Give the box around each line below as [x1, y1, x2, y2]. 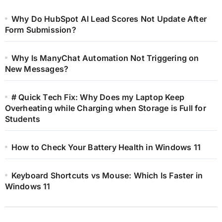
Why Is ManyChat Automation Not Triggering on [11, 53, 199, 63]
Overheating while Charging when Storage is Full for [4, 103, 206, 113]
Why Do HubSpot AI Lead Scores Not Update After [11, 13, 207, 24]
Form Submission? [4, 24, 76, 35]
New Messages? [4, 63, 69, 74]
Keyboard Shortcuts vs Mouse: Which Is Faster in [11, 170, 203, 180]
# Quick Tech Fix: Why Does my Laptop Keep [11, 92, 184, 102]
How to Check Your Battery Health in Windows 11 [11, 142, 201, 152]
